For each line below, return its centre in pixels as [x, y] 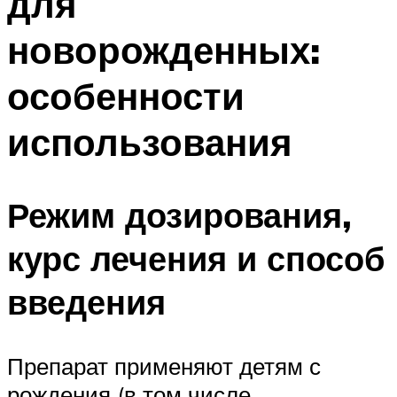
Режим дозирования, [179, 215]
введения [86, 302]
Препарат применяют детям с [164, 366]
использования [150, 142]
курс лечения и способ [196, 259]
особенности [126, 96]
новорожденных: [163, 50]
